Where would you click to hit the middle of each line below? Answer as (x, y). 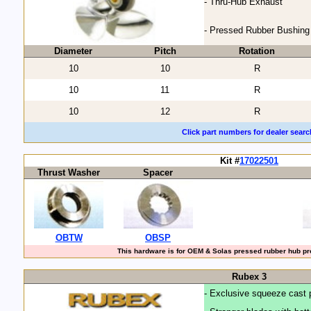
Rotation (257, 51)
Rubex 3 (249, 277)
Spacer (158, 173)
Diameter (73, 51)
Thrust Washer (69, 173)
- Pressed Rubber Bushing (257, 31)
